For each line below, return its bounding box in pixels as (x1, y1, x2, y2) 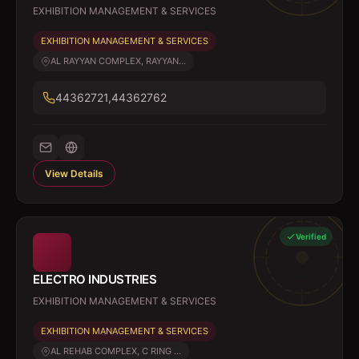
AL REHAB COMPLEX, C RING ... (50, 345, 181, 357)
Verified (296, 232, 326, 241)
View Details (45, 167, 103, 179)
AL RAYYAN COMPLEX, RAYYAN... (50, 55, 186, 67)
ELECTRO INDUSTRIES (33, 272, 156, 287)
